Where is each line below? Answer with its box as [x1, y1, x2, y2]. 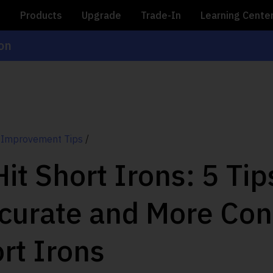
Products [20, 9, 62, 21]
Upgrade [82, 9, 121, 21]
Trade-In [141, 9, 181, 21]
